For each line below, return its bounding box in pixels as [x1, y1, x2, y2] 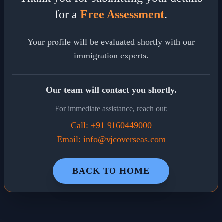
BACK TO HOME [72, 166, 150, 176]
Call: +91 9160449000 [70, 120, 152, 130]
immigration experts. [73, 51, 149, 60]
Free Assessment [80, 8, 164, 21]
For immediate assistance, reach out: [55, 104, 167, 112]
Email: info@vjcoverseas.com [56, 134, 166, 144]
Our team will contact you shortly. [45, 85, 177, 95]
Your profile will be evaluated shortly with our [27, 37, 195, 47]
